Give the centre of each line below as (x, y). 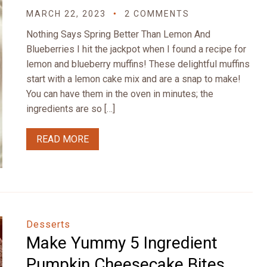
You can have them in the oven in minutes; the (120, 94)
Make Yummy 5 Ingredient (122, 243)
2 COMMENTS (157, 14)
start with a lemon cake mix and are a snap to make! (133, 79)
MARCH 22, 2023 (66, 14)
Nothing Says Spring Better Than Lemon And (118, 34)
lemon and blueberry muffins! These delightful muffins (138, 64)
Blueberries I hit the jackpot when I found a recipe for (136, 49)
